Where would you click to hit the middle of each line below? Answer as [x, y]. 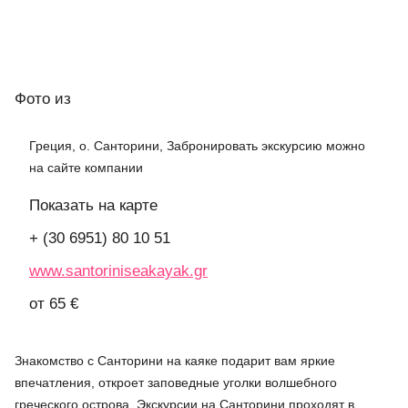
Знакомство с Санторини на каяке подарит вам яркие [175, 360]
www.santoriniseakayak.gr [118, 270]
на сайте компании [86, 167]
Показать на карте [93, 205]
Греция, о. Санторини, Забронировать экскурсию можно [197, 145]
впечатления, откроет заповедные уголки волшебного [176, 382]
